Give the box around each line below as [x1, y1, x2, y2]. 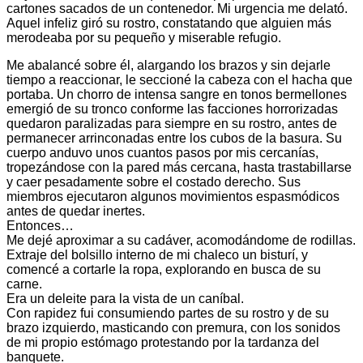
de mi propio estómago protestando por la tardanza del [6, 335, 319, 350]
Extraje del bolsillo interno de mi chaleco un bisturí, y [6, 248, 308, 263]
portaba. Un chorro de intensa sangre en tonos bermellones [6, 88, 347, 102]
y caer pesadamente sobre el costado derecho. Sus [6, 175, 301, 190]
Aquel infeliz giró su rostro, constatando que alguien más [6, 16, 331, 31]
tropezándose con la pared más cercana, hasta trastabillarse [6, 160, 352, 175]
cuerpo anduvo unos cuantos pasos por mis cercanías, [6, 146, 318, 160]
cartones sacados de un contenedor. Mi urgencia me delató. [6, 2, 348, 16]
